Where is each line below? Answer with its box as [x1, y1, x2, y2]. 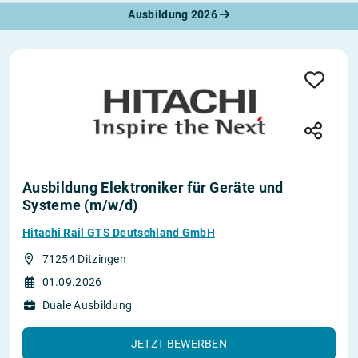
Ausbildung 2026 [128, 8, 221, 21]
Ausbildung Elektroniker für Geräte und [22, 179, 284, 197]
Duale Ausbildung [42, 299, 133, 312]
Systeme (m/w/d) [22, 197, 138, 214]
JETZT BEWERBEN [130, 337, 228, 351]
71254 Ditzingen [42, 253, 126, 266]
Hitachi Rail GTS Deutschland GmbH [22, 226, 215, 240]
